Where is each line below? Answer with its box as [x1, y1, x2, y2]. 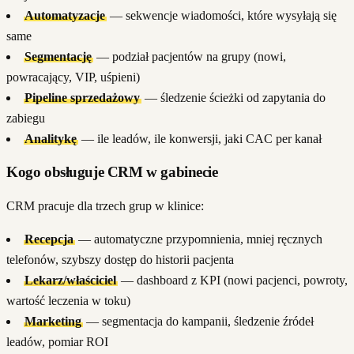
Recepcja [24, 232, 74, 246]
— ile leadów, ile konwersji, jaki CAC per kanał [77, 131, 322, 145]
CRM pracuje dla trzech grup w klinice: [6, 199, 204, 213]
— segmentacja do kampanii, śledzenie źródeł [82, 314, 314, 328]
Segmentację [24, 49, 92, 63]
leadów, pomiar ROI [6, 335, 108, 348]
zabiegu [6, 111, 45, 125]
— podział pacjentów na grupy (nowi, [92, 49, 286, 63]
